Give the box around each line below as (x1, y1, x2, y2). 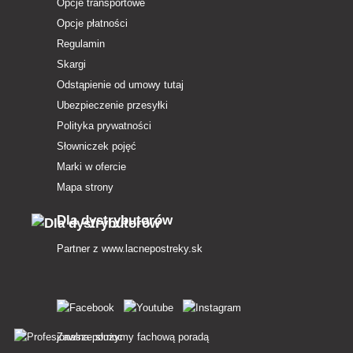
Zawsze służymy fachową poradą (57, 331, 209, 344)
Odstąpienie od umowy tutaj (57, 79, 184, 91)
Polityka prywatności (57, 120, 151, 132)
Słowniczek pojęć (57, 140, 136, 153)
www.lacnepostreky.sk (102, 243, 203, 255)
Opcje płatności (57, 17, 128, 30)
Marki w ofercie (57, 161, 126, 173)
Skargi (57, 58, 86, 71)
